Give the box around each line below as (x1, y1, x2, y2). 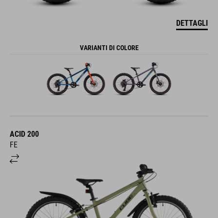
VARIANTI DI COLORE (79, 44, 139, 52)
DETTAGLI (176, 18, 208, 28)
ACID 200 (10, 129, 39, 139)
